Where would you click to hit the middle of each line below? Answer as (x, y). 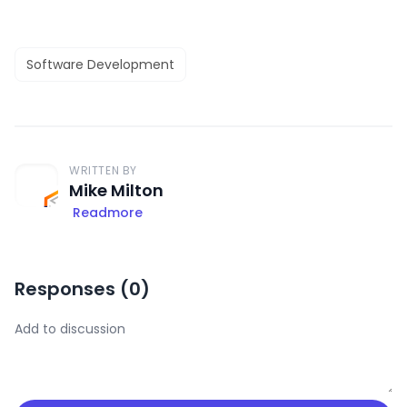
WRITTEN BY (103, 170)
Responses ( (72, 288)
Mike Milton (116, 190)
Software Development (100, 64)
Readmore (108, 212)
